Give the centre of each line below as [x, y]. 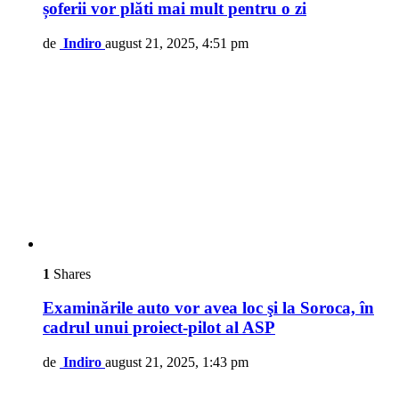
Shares [70, 273]
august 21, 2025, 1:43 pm [177, 362]
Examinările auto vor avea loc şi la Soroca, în [208, 308]
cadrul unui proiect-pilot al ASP [159, 328]
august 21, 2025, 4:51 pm [177, 43]
